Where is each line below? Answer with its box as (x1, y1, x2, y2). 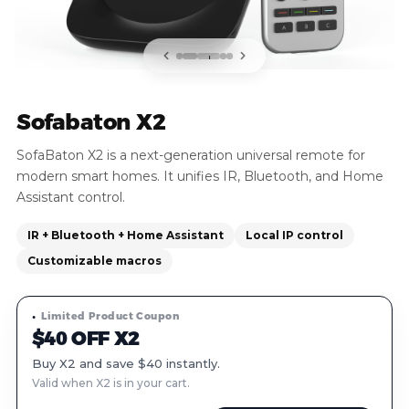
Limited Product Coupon (41, 309, 180, 322)
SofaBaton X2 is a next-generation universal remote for (16, 147, 365, 163)
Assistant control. (16, 189, 125, 205)
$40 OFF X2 (32, 327, 140, 350)
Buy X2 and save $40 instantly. (32, 356, 220, 371)
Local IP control (246, 228, 343, 242)
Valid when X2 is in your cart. (32, 376, 190, 390)
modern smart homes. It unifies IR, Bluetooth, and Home (16, 168, 383, 184)
